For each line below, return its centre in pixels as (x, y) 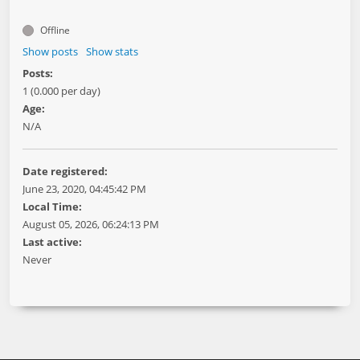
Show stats (112, 51)
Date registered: (65, 171)
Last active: (52, 242)
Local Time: (52, 207)
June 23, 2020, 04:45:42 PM (84, 189)
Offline (54, 30)
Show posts (50, 51)
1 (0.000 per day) (61, 91)
